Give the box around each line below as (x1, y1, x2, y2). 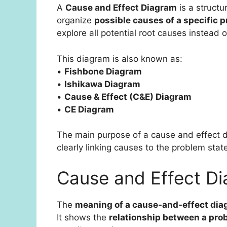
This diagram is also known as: (57, 53, 182, 64)
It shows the (57, 212, 109, 222)
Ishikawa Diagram (64, 79, 140, 89)
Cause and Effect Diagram (65, 3, 177, 13)
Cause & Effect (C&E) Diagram (64, 91, 192, 102)
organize (57, 15, 94, 26)
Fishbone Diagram (64, 66, 142, 77)
